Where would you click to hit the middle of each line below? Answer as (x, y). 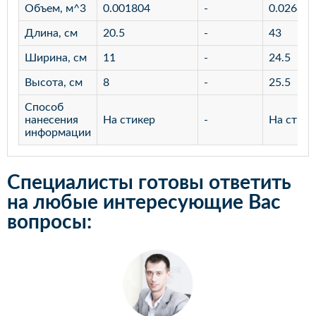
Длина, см (51, 33)
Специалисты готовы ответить (149, 182)
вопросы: (49, 222)
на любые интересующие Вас (144, 202)
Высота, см (54, 82)
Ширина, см (56, 57)
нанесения (51, 120)
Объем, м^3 (55, 8)
